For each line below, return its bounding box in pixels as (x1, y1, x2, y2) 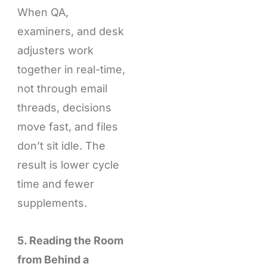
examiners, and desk (17, 24, 124, 38)
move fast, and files (17, 120, 118, 133)
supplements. (17, 196, 87, 209)
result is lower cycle (17, 158, 119, 171)
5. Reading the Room (17, 234, 123, 247)
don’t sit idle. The (17, 139, 105, 152)
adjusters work (17, 44, 94, 57)
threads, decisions (17, 101, 111, 114)
